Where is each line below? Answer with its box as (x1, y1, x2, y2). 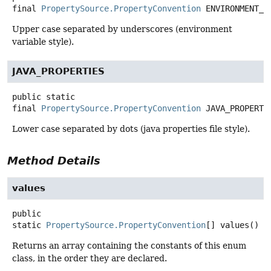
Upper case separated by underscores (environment (12, 24, 232, 34)
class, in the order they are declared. (12, 253, 167, 264)
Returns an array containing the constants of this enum (12, 241, 246, 251)
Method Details (7, 154, 100, 168)
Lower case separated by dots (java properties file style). (12, 124, 250, 134)
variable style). (12, 37, 74, 47)
